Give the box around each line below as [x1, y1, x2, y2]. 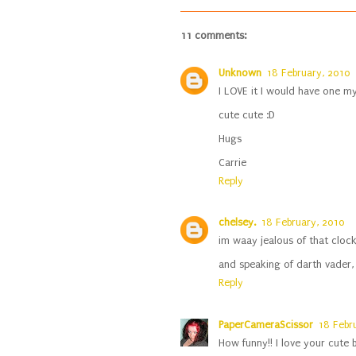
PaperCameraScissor [219, 319, 313, 331]
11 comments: [180, 29, 246, 42]
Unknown [219, 66, 261, 79]
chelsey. [219, 216, 256, 229]
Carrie [219, 156, 246, 168]
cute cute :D [219, 108, 274, 121]
